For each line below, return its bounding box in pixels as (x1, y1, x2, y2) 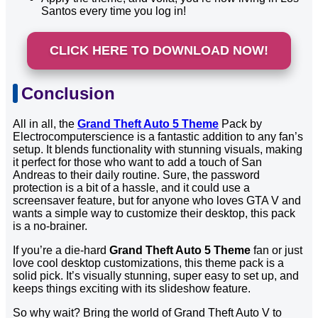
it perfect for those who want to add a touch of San (13, 156, 262, 169)
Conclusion (21, 84, 115, 104)
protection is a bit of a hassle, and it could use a (13, 182, 250, 194)
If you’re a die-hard (13, 244, 109, 257)
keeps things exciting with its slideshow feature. (13, 283, 251, 295)
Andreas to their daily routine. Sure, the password (13, 169, 260, 182)
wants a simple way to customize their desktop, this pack (13, 207, 295, 220)
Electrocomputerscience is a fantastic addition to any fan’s (13, 131, 303, 143)
